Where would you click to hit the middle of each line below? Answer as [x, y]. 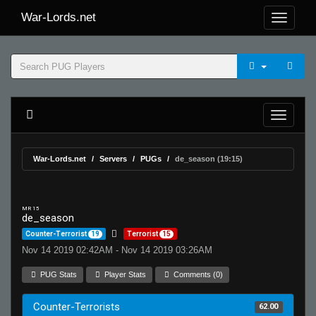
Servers [113, 159]
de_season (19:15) [209, 159]
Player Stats [124, 274]
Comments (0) [197, 274]
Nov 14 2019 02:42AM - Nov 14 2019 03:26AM [117, 250]
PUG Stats [58, 274]
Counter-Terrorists [77, 307]
